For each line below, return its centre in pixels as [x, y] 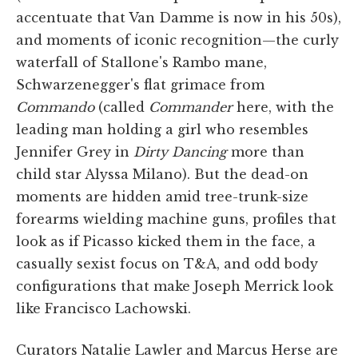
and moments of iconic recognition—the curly [177, 40]
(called [121, 107]
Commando [55, 107]
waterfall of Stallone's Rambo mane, [141, 62]
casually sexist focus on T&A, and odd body [167, 263]
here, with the [283, 107]
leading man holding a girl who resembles [162, 129]
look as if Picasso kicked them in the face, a [166, 241]
